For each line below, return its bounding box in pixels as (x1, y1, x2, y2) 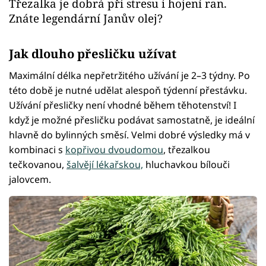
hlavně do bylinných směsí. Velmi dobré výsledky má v (9, 128, 250, 141)
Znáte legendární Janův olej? (9, 10, 163, 26)
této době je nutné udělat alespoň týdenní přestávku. (9, 83, 247, 97)
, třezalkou (163, 142, 210, 156)
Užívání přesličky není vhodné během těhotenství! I (9, 98, 236, 112)
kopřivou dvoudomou (65, 142, 163, 156)
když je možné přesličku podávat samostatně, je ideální (9, 113, 255, 126)
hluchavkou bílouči (143, 157, 230, 171)
